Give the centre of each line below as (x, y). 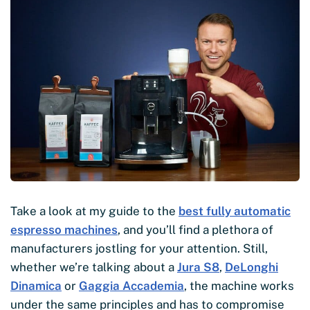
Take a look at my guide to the (94, 211)
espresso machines (64, 229)
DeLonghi (252, 267)
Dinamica (36, 285)
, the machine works (239, 285)
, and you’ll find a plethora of (195, 229)
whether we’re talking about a (94, 267)
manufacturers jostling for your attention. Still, (139, 248)
